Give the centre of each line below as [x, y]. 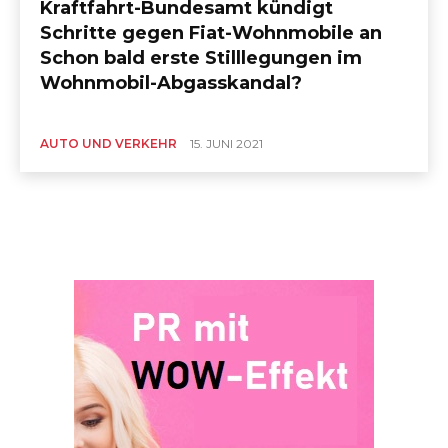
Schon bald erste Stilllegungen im [201, 58]
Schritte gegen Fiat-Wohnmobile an [211, 33]
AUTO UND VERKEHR [109, 144]
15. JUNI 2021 [227, 144]
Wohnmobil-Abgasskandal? [171, 83]
